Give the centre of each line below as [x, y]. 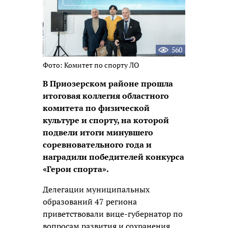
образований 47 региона [90, 201]
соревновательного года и [97, 144]
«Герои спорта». [76, 169]
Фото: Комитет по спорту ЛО [91, 65]
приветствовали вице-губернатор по [113, 213]
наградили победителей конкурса [113, 156]
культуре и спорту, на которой [106, 120]
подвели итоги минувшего [98, 132]
